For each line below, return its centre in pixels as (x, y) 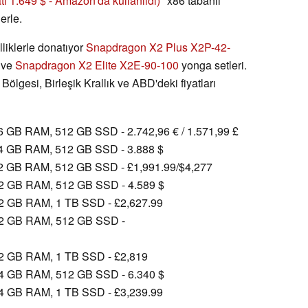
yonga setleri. (213, 65)
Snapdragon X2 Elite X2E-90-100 (97, 65)
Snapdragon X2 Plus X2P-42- (158, 47)
